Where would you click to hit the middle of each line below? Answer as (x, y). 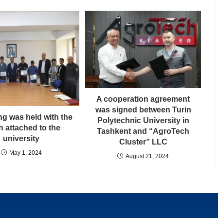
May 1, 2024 (25, 153)
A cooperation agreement (143, 99)
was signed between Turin (143, 109)
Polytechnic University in (143, 120)
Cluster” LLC (143, 142)
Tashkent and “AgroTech (143, 131)
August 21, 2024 (147, 156)
